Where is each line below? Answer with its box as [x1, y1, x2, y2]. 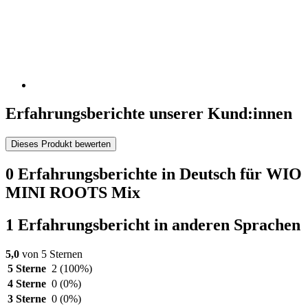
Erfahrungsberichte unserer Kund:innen [5, 104, 292, 123]
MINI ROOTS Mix [5, 184, 140, 202]
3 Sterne [8, 293, 46, 305]
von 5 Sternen [19, 248, 82, 261]
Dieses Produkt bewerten [11, 139, 111, 150]
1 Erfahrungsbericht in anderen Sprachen [5, 216, 300, 234]
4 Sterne [8, 278, 46, 290]
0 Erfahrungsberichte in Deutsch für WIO [5, 165, 302, 184]
